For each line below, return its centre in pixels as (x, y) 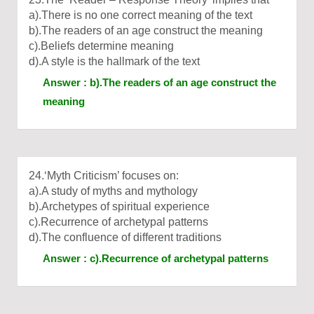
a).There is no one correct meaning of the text (141, 15)
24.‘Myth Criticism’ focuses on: (104, 176)
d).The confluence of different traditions (125, 237)
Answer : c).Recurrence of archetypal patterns (156, 258)
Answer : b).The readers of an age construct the (159, 82)
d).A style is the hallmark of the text (114, 61)
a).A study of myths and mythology (113, 191)
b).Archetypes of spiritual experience (119, 206)
